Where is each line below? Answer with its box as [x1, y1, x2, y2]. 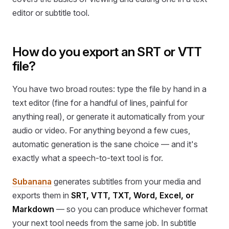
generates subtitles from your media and [52, 176, 201, 187]
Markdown [12, 203, 54, 214]
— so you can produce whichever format [54, 203, 208, 214]
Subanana [12, 176, 52, 187]
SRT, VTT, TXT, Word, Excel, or [71, 190, 194, 200]
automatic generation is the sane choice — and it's [12, 139, 198, 150]
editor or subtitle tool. [12, 7, 89, 18]
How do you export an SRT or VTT [12, 43, 202, 59]
